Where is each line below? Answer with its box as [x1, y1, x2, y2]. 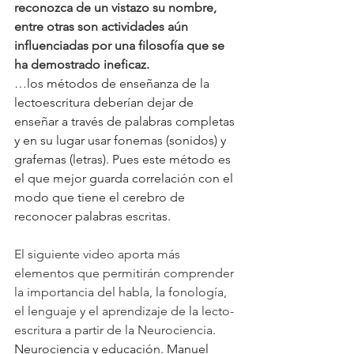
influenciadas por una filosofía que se [14, 38, 228, 54]
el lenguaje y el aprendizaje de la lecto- [14, 303, 234, 319]
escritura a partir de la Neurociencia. [14, 322, 216, 338]
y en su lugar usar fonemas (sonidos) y [14, 133, 229, 149]
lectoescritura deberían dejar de [14, 95, 197, 111]
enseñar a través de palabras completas [14, 114, 238, 130]
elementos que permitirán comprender [14, 265, 237, 281]
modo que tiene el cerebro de [14, 190, 188, 205]
